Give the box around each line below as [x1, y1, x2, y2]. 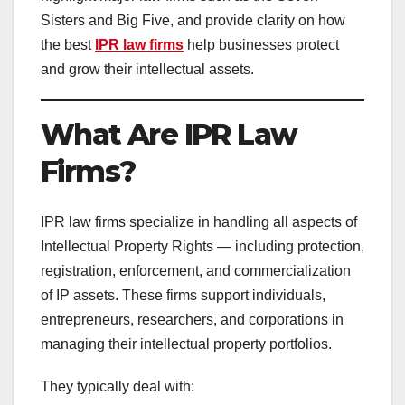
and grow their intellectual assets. [41, 61, 254, 78]
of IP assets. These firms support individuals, [41, 287, 325, 304]
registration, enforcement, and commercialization [41, 263, 351, 279]
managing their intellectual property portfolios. [41, 336, 332, 353]
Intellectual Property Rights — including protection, [41, 239, 364, 255]
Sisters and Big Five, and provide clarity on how [41, 13, 345, 29]
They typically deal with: [41, 379, 194, 395]
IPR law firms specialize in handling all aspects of [41, 214, 357, 231]
